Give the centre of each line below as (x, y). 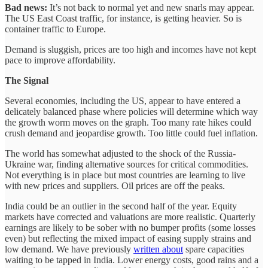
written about (158, 249)
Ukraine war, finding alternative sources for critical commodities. (127, 164)
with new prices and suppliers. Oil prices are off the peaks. (116, 185)
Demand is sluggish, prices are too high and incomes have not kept (130, 49)
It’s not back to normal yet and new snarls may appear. (151, 7)
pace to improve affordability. (63, 60)
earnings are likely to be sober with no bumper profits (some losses (130, 227)
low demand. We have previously (69, 249)
